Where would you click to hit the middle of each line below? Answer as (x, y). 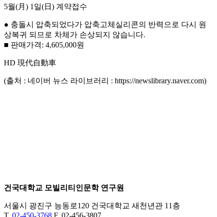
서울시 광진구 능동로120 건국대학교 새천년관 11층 (92, 205)
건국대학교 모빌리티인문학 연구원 (64, 187)
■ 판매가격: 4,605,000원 (44, 45)
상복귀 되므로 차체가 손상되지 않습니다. (75, 34)
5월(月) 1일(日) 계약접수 (46, 6)
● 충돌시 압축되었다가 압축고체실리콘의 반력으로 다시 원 (105, 24)
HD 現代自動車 (30, 62)
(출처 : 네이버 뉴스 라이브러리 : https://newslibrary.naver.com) (105, 80)
